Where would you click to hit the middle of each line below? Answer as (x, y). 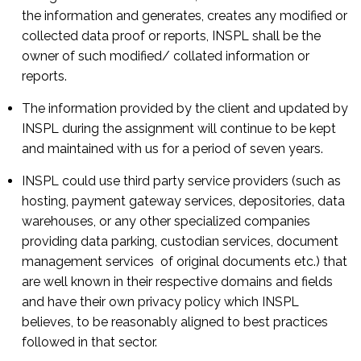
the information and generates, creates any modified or (185, 16)
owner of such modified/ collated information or (166, 56)
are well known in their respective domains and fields (177, 282)
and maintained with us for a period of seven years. (172, 149)
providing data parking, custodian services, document (180, 241)
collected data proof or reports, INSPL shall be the (171, 36)
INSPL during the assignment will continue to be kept (179, 129)
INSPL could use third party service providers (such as (181, 181)
